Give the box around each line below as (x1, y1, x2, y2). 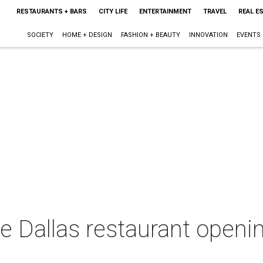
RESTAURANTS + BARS (16, 8, 87, 15)
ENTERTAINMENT (139, 8, 191, 15)
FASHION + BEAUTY (120, 31, 180, 39)
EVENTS (236, 31, 261, 39)
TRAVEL (203, 8, 227, 15)
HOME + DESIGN (62, 31, 112, 39)
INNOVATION (188, 31, 228, 39)
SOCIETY (26, 31, 53, 39)
